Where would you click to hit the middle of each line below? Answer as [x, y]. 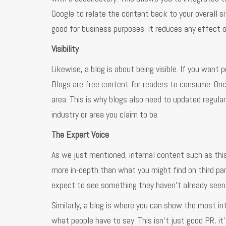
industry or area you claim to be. [105, 115]
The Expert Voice [80, 135]
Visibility [65, 49]
